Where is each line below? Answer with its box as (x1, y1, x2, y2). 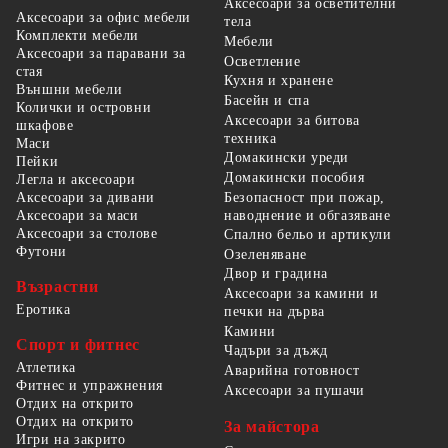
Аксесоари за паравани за (16, 45, 187, 61)
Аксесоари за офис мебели (16, 9, 192, 25)
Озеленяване (224, 246, 307, 262)
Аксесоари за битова (224, 112, 360, 128)
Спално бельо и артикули (224, 227, 392, 243)
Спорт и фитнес (16, 335, 141, 353)
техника (224, 130, 277, 146)
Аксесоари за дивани (16, 189, 155, 205)
